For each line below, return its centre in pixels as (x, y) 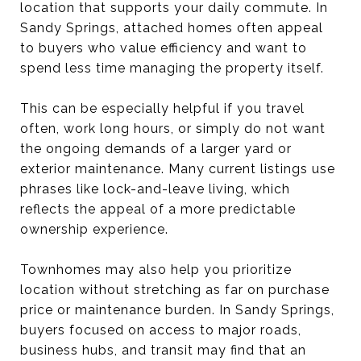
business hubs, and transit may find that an (163, 350)
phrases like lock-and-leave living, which (155, 189)
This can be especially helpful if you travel (162, 108)
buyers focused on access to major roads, (161, 330)
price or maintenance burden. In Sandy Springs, (177, 309)
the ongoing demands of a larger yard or (156, 148)
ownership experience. (94, 229)
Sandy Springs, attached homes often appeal (172, 27)
